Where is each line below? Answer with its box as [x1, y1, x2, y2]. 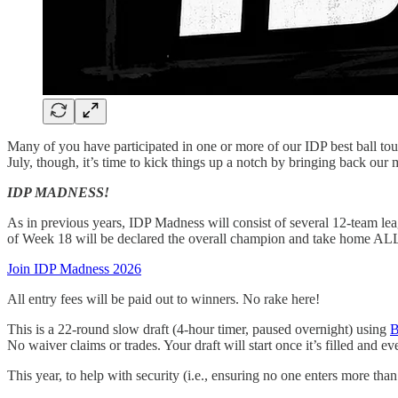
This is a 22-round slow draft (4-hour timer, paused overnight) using [7, 321, 390, 337]
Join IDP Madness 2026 [7, 260, 141, 276]
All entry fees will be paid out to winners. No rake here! [7, 291, 320, 306]
